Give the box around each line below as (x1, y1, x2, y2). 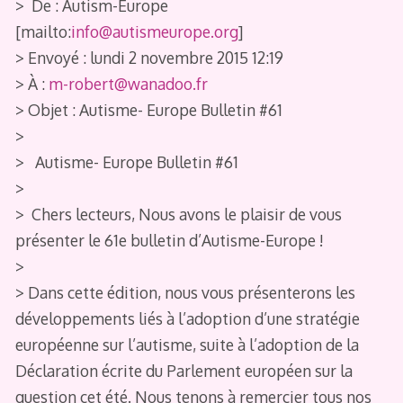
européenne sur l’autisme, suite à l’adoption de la (14, 334, 359, 354)
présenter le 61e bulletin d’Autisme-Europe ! (14, 229, 324, 250)
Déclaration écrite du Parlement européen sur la (14, 360, 353, 381)
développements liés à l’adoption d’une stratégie (14, 308, 360, 328)
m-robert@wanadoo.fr (48, 73, 208, 94)
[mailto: (14, 21, 71, 41)
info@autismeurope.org (70, 21, 238, 41)
